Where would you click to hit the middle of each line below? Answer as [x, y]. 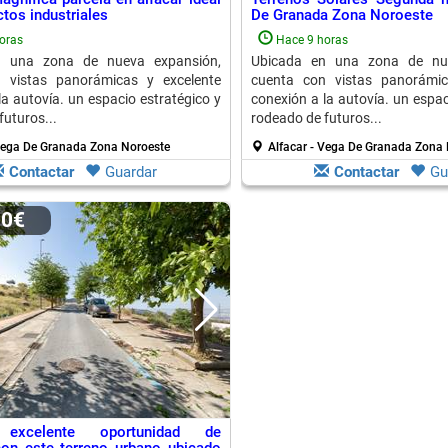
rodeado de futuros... [316, 118]
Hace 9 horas [311, 40]
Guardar [131, 172]
